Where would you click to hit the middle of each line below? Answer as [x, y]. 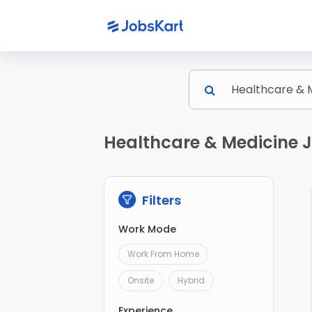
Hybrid [192, 281]
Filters [161, 201]
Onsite [141, 281]
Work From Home [164, 254]
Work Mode [148, 229]
